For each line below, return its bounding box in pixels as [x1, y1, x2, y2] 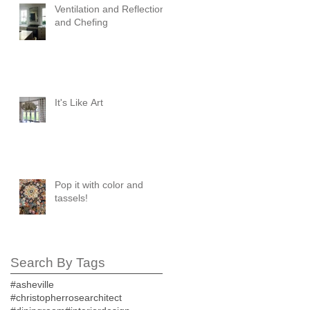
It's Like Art [55, 97, 103, 109]
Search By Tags [10, 255, 105, 271]
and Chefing [55, 17, 108, 28]
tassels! [55, 192, 88, 204]
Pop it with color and [55, 179, 143, 191]
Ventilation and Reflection [55, 3, 165, 15]
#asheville [10, 279, 54, 291]
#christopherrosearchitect [10, 292, 122, 304]
